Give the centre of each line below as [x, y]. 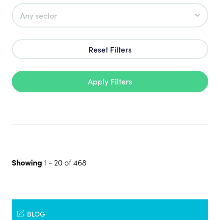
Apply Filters [110, 81]
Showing [27, 162]
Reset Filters [110, 49]
